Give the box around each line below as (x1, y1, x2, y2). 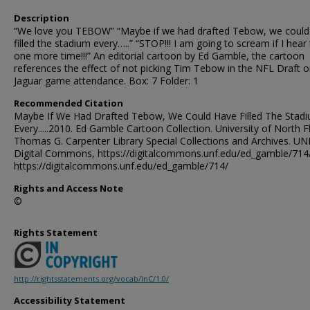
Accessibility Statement (14, 294, 125, 307)
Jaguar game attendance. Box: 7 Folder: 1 (14, 74, 199, 87)
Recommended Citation (14, 97, 123, 109)
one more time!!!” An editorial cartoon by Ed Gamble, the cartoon (14, 49, 304, 62)
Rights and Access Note (14, 182, 123, 194)
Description (14, 12, 69, 24)
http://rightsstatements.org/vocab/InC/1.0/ (14, 273, 169, 284)
